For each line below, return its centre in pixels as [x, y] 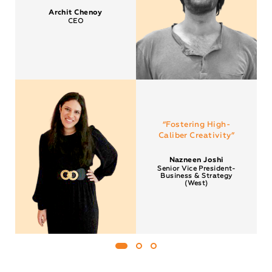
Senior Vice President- [196, 168]
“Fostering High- [196, 124]
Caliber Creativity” [196, 135]
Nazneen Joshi [196, 160]
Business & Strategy [196, 175]
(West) [196, 183]
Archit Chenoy [76, 13]
